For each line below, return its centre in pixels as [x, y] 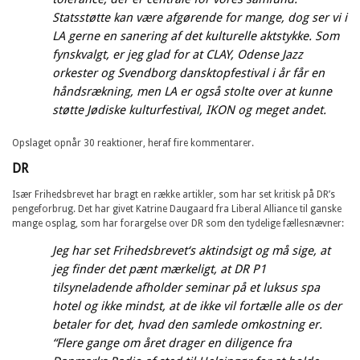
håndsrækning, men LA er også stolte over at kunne [192, 91]
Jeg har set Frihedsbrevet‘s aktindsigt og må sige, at [191, 250]
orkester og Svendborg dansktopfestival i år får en [188, 73]
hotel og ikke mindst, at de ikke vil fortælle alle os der [197, 306]
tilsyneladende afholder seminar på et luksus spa [186, 287]
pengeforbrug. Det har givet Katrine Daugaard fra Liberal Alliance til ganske [177, 209]
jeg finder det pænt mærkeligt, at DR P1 [159, 269]
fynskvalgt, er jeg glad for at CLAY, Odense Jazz [178, 54]
